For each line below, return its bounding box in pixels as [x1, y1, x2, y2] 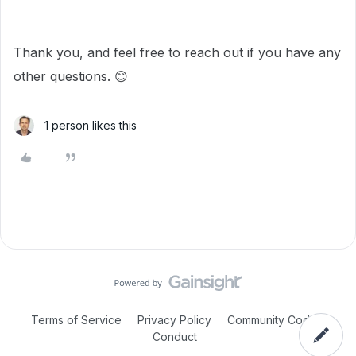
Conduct [153, 330, 197, 343]
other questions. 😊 [14, 68, 128, 84]
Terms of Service [31, 313, 122, 327]
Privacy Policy [134, 313, 215, 327]
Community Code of [227, 313, 331, 327]
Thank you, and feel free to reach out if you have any [14, 44, 341, 60]
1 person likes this [44, 118, 137, 132]
